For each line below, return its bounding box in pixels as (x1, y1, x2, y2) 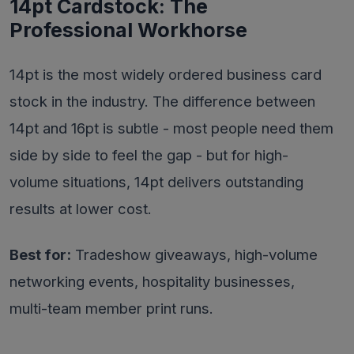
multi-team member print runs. (9, 299, 213, 317)
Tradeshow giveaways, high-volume (71, 246, 318, 263)
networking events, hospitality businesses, (9, 273, 295, 290)
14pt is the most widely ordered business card (9, 66, 322, 83)
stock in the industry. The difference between (9, 92, 315, 110)
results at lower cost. (9, 200, 152, 217)
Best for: (9, 246, 71, 263)
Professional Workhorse (9, 18, 247, 42)
